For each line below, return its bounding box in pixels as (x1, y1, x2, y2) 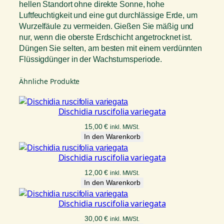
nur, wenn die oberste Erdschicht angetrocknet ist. (19, 32, 192, 41)
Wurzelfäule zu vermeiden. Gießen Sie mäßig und (19, 21, 194, 30)
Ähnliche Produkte (19, 76, 80, 86)
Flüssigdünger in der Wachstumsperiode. (19, 54, 162, 63)
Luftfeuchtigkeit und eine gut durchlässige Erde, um (19, 10, 197, 19)
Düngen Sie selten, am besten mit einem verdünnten (19, 43, 202, 52)
